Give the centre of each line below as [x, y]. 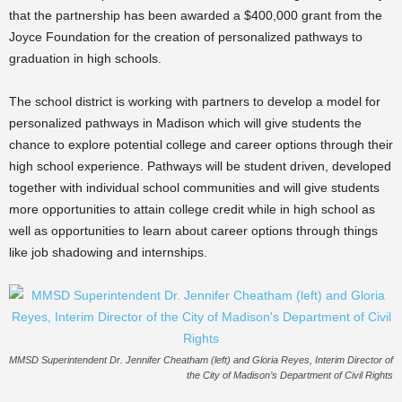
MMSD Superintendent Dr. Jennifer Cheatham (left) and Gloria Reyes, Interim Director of [201, 360]
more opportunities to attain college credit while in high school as [192, 209]
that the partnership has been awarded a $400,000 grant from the [196, 15]
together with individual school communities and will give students [194, 188]
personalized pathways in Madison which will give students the [185, 123]
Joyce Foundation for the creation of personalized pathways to [186, 37]
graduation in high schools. [85, 58]
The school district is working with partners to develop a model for [195, 101]
